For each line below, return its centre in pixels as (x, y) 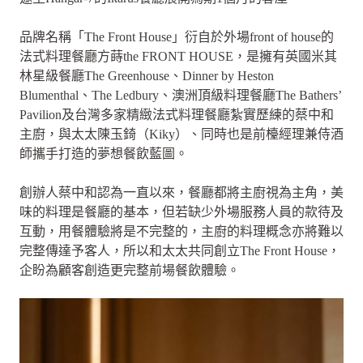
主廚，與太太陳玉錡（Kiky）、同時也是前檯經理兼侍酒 (181, 134)
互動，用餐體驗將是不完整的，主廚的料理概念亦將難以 (181, 231)
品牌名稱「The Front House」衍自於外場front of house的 (177, 37)
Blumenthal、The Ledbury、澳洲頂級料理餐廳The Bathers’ (180, 95)
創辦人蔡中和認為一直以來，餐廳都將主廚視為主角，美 (181, 192)
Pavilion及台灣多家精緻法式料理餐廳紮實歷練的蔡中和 (177, 115)
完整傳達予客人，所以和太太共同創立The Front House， (180, 251)
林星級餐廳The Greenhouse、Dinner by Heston (147, 76)
